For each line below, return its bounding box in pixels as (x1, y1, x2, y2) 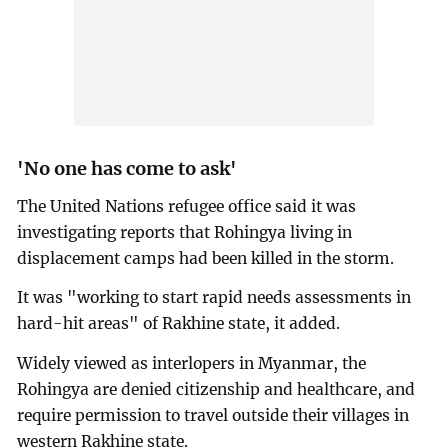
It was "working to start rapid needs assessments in (17, 288, 412, 308)
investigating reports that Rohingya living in (17, 222, 353, 242)
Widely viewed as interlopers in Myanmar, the (17, 354, 367, 374)
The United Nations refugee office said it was (17, 196, 357, 216)
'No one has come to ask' (17, 156, 238, 180)
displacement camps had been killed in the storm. (17, 248, 395, 268)
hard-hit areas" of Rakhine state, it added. (17, 314, 341, 334)
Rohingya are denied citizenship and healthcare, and (17, 380, 416, 400)
